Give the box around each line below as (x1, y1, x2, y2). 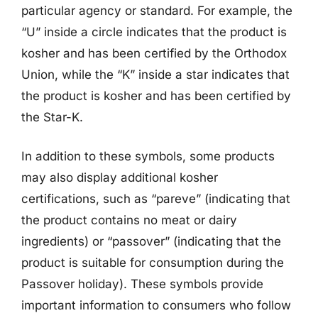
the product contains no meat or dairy (21, 213, 237, 227)
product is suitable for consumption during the (21, 256, 284, 270)
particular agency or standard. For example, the (21, 3, 292, 18)
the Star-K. (21, 109, 83, 124)
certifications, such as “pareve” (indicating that (21, 192, 290, 206)
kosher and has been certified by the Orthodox (21, 45, 287, 60)
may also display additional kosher (21, 170, 218, 185)
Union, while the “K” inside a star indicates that (21, 67, 290, 82)
